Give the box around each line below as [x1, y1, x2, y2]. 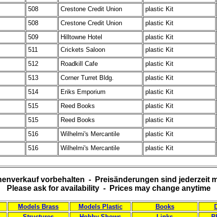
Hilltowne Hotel [61, 33, 102, 41]
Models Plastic [78, 203, 123, 210]
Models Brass [18, 203, 59, 210]
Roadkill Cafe [61, 60, 98, 67]
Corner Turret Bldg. [61, 74, 114, 81]
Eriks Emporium [61, 88, 106, 95]
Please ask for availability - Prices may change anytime [6, 184, 211, 192]
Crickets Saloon [61, 46, 105, 53]
